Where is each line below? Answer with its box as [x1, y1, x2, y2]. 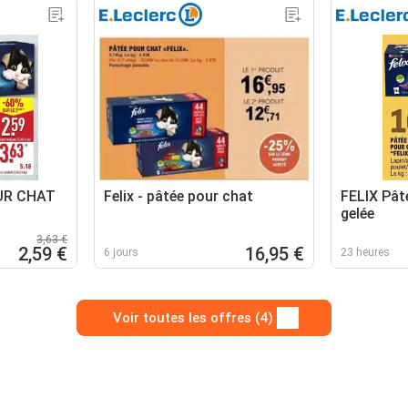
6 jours [104, 245, 139, 259]
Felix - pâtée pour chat [104, 187, 254, 205]
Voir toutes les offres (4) [113, 309, 273, 326]
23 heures [340, 245, 390, 259]
